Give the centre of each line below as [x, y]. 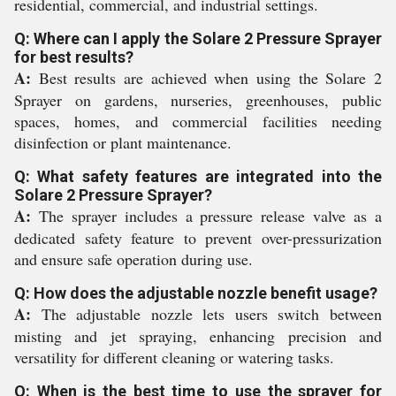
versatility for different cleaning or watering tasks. [174, 357]
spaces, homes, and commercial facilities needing [198, 121]
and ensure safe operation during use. [133, 259]
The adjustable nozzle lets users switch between [206, 314]
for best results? [74, 57]
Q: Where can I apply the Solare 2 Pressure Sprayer [198, 38]
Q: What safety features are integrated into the [198, 176]
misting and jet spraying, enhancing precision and [198, 336]
